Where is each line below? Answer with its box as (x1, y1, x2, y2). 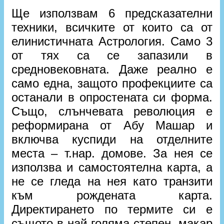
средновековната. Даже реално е (11, 62, 212, 76)
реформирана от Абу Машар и (11, 118, 212, 132)
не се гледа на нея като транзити (11, 174, 212, 188)
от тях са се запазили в (11, 48, 212, 62)
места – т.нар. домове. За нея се (11, 146, 212, 160)
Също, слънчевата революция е (11, 104, 212, 118)
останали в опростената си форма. (11, 90, 212, 104)
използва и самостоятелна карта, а (11, 160, 212, 174)
